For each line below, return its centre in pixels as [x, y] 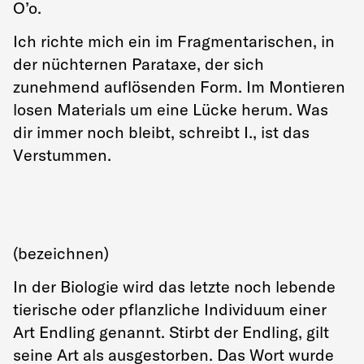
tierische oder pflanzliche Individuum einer [170, 309]
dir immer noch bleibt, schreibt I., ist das [161, 132]
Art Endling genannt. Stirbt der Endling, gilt [171, 331]
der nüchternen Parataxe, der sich [139, 63]
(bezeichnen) [61, 253]
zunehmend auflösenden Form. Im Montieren [179, 86]
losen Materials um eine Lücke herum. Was [171, 109]
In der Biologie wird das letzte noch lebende [174, 286]
